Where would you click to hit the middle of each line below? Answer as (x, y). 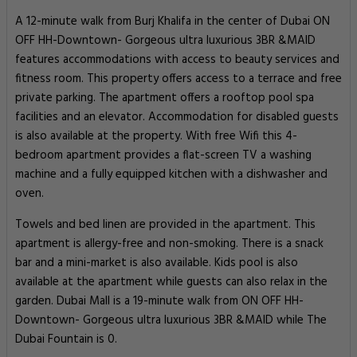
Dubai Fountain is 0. (66, 339)
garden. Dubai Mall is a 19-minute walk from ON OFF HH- (159, 301)
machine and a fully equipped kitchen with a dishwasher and (171, 175)
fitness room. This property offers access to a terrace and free (178, 79)
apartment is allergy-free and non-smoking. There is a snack (169, 244)
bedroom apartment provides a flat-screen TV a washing (163, 155)
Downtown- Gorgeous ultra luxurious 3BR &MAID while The (171, 320)
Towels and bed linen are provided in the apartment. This (165, 225)
